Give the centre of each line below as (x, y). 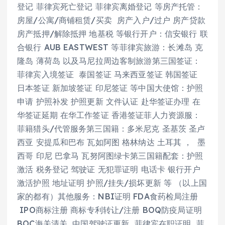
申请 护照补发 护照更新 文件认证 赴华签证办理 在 (109, 102)
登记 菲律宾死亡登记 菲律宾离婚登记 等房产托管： (110, 7)
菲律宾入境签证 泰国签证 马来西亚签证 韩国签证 (107, 75)
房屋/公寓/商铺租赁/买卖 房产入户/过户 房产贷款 (111, 20)
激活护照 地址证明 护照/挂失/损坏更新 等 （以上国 (112, 183)
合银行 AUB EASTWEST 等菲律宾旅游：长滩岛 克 (110, 47)
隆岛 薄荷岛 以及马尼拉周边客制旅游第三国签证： (109, 61)
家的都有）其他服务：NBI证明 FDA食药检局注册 (108, 197)
